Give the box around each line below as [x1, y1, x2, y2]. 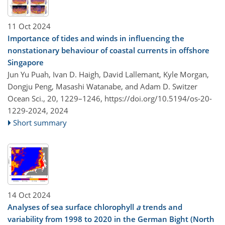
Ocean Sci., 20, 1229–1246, [8, 93, 104, 103]
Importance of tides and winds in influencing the [8, 33, 184, 43]
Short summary [13, 118, 67, 128]
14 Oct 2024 [8, 189, 51, 200]
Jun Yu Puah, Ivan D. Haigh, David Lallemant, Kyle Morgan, [8, 69, 209, 79]
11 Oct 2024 [8, 21, 51, 31]
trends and [141, 201, 182, 212]
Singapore [8, 57, 44, 67]
